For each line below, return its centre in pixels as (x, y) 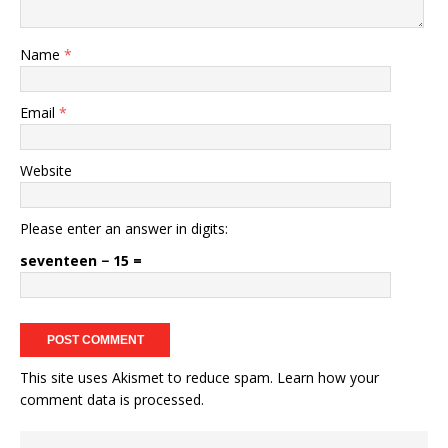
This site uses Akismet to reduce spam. (148, 378)
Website (46, 171)
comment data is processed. (112, 400)
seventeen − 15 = (81, 261)
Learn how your (328, 378)
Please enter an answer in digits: (124, 229)
